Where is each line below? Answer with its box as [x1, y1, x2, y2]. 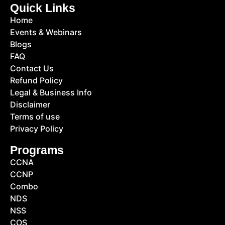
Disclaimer [10, 99, 50, 109]
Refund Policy [10, 75, 63, 85]
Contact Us [10, 63, 54, 73]
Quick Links [10, 1, 75, 15]
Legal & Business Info [10, 87, 92, 97]
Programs [10, 143, 64, 157]
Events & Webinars [10, 27, 82, 37]
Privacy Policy [10, 123, 63, 134]
